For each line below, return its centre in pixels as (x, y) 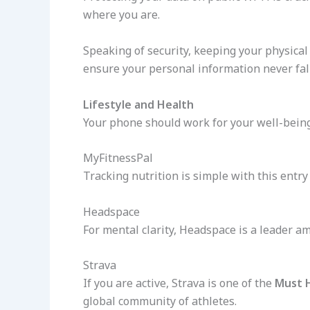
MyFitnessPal (118, 158)
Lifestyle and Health (138, 104)
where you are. (121, 15)
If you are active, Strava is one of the (179, 283)
